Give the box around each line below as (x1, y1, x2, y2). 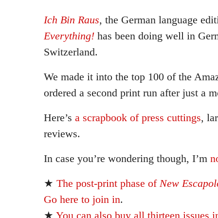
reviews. (44, 127, 80, 140)
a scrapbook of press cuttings (75, 111, 201, 124)
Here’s (44, 111, 75, 124)
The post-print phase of (56, 177, 160, 189)
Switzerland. (44, 46, 98, 58)
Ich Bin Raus (44, 14, 99, 26)
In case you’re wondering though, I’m (44, 152, 210, 164)
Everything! (44, 30, 94, 42)
